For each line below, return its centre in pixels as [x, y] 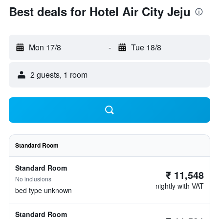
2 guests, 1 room [59, 75]
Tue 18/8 [146, 47]
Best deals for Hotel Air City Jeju [100, 11]
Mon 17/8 [45, 47]
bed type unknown [44, 190]
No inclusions [33, 179]
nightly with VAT [180, 186]
